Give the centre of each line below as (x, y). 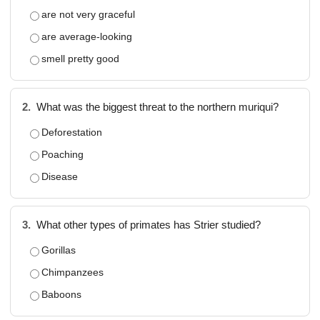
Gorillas (59, 250)
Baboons (61, 294)
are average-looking (87, 36)
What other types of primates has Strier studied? (147, 225)
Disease (60, 176)
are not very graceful (88, 14)
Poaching (62, 154)
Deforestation (72, 132)
